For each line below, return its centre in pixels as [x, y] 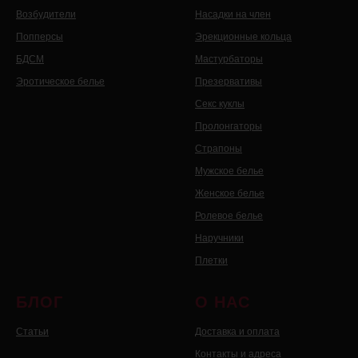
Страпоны [219, 149]
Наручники [219, 239]
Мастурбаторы [229, 60]
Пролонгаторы [229, 127]
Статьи [32, 332]
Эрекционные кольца [243, 37]
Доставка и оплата [237, 332]
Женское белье [230, 194]
